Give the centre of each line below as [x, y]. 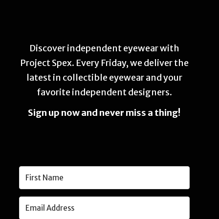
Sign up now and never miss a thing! [104, 113]
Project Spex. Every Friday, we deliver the [104, 63]
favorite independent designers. [104, 92]
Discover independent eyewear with [104, 48]
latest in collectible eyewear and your [104, 77]
